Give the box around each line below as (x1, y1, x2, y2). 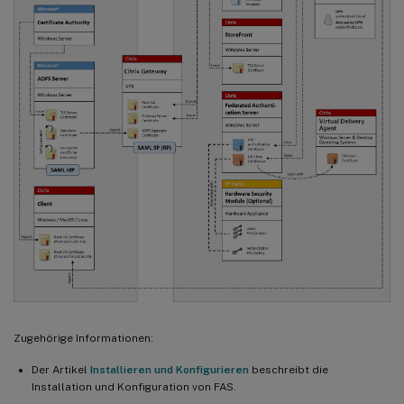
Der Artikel (32, 363, 90, 376)
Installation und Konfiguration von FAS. (32, 380, 236, 393)
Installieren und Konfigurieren (90, 363, 249, 376)
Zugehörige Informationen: (14, 331, 153, 344)
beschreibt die (249, 363, 328, 376)
